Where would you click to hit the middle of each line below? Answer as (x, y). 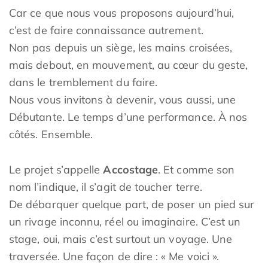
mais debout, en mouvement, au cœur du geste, (129, 65)
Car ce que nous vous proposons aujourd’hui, (122, 13)
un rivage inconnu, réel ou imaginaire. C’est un (125, 222)
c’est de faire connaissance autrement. (106, 30)
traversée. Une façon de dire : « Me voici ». (114, 256)
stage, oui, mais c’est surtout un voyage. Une (121, 239)
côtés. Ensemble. (51, 134)
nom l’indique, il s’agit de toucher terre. (106, 187)
